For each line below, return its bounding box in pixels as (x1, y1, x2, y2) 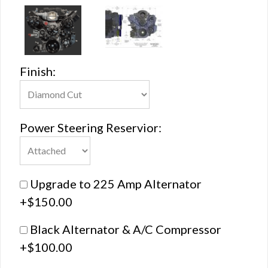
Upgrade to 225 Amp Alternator (28, 176, 206, 191)
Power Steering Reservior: (20, 120, 162, 135)
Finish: (20, 63, 56, 78)
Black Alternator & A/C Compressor (28, 221, 226, 236)
